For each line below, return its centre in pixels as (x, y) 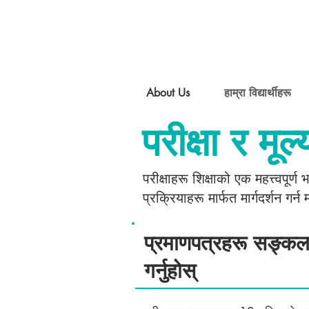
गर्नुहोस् (170, 270)
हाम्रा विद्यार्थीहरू (258, 93)
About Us (168, 93)
